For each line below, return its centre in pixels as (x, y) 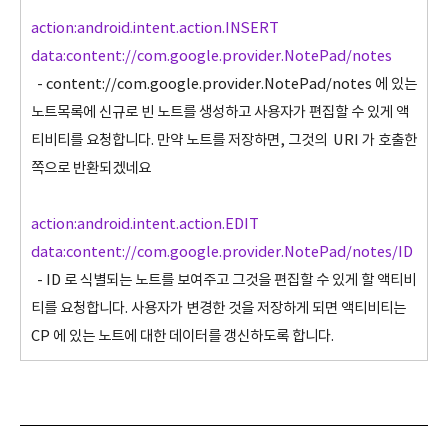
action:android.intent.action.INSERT (155, 28)
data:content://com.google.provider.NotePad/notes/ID (222, 252)
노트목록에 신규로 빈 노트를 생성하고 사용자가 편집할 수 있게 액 (220, 112)
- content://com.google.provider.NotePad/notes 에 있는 (224, 84)
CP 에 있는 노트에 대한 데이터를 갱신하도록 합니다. (182, 336)
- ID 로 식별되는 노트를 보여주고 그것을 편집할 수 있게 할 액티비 (223, 280)
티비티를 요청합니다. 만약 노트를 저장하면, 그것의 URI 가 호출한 (224, 140)
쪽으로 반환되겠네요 (91, 168)
